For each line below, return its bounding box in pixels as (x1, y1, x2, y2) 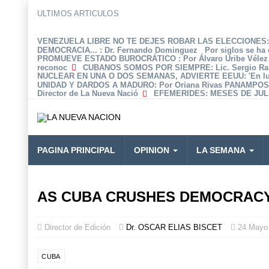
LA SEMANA (196, 145, 246, 155)
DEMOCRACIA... (37, 45, 100, 55)
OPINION (134, 145, 169, 155)
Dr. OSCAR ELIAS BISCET (126, 222, 222, 232)
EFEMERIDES (154, 89, 205, 98)
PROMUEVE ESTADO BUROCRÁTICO (37, 54, 178, 64)
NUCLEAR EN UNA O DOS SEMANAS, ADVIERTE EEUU (37, 71, 244, 81)
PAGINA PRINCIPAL (37, 145, 115, 155)
